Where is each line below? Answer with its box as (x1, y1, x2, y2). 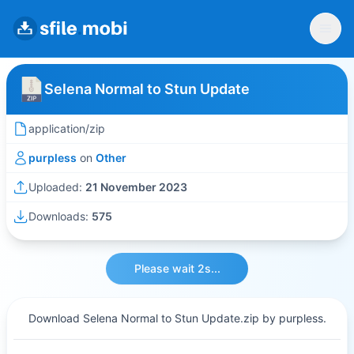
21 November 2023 (85, 180, 187, 194)
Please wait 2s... (134, 262, 220, 275)
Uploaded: (28, 180, 85, 194)
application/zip (28, 122, 105, 135)
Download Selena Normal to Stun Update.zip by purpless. (28, 311, 326, 325)
